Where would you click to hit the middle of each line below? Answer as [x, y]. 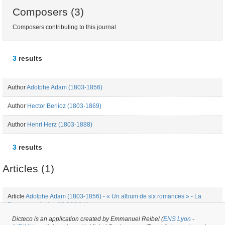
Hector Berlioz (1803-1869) [64, 106]
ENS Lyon [177, 219]
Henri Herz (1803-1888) [60, 124]
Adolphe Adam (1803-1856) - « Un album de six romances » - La [114, 196]
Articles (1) [28, 168]
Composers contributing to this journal [64, 27]
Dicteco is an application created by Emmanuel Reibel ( [88, 219]
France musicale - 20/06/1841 [48, 204]
